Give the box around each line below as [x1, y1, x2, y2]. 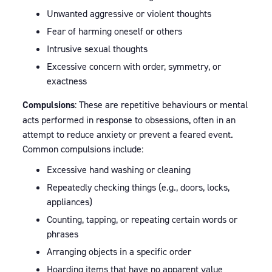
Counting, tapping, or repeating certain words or [46, 213, 237, 225]
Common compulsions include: [22, 143, 143, 155]
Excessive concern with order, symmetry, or [46, 60, 221, 72]
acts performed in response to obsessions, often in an [22, 114, 236, 126]
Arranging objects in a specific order [46, 245, 191, 257]
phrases [46, 228, 78, 240]
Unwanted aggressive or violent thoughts [46, 7, 211, 19]
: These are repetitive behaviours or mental [74, 98, 248, 110]
